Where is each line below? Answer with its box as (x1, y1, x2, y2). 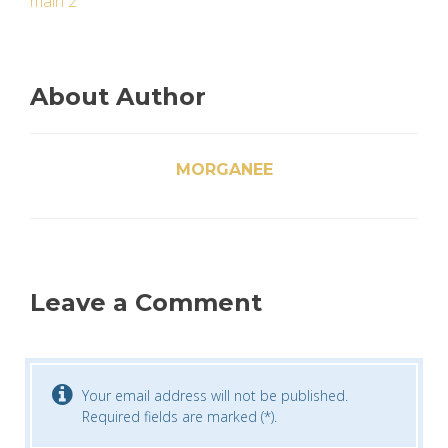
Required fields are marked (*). (82, 407, 277, 426)
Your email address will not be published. (82, 386, 348, 405)
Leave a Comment (30, 288, 262, 317)
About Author (30, 82, 206, 111)
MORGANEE (175, 160, 273, 179)
